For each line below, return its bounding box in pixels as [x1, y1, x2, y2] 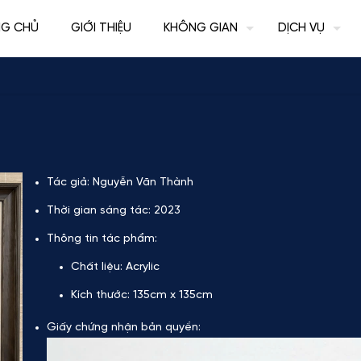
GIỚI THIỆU [71, 22, 131, 35]
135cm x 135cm [129, 289, 213, 301]
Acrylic [122, 261, 160, 273]
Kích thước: [70, 289, 130, 301]
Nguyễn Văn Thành [89, 176, 193, 189]
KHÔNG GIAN [164, 22, 238, 35]
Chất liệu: [70, 261, 122, 273]
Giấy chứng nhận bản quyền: [46, 322, 201, 334]
